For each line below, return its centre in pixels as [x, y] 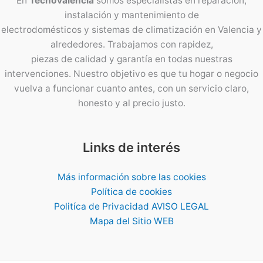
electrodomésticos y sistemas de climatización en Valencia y [131, 30]
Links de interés [131, 148]
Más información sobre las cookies [131, 177]
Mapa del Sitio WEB [131, 221]
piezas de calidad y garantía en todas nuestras [131, 59]
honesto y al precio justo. [131, 103]
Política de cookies [131, 192]
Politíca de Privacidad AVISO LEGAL [131, 206]
